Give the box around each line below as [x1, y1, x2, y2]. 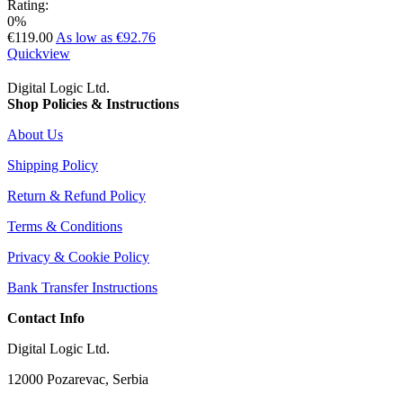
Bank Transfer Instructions [7, 279, 157, 295]
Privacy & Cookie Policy [7, 248, 149, 264]
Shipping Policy [7, 157, 98, 173]
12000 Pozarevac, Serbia [7, 371, 148, 387]
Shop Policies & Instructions [7, 95, 179, 112]
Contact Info [7, 309, 85, 326]
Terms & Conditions [7, 218, 122, 234]
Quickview [7, 45, 70, 61]
